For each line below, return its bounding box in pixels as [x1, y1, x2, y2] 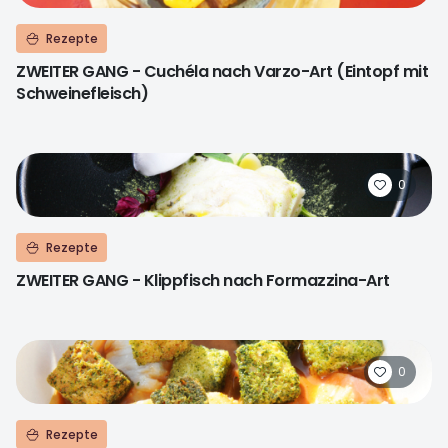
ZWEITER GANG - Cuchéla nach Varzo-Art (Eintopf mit [16, 60, 428, 83]
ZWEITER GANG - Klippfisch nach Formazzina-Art [16, 269, 390, 292]
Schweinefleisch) [16, 82, 148, 105]
